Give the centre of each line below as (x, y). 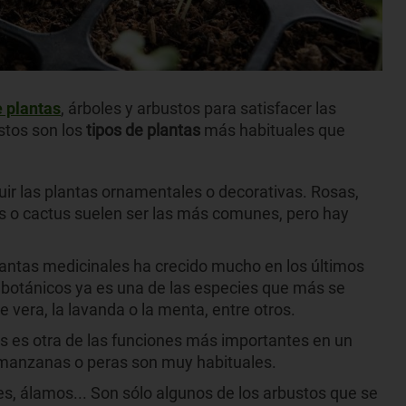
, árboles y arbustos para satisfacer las (198, 108)
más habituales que (275, 130)
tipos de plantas (145, 130)
